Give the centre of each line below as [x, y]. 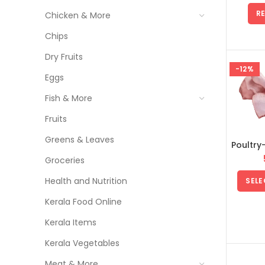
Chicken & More [78, 15]
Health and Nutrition [86, 181]
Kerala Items [71, 222]
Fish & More [69, 98]
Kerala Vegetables [82, 243]
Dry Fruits [64, 57]
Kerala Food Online [83, 202]
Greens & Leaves [80, 140]
